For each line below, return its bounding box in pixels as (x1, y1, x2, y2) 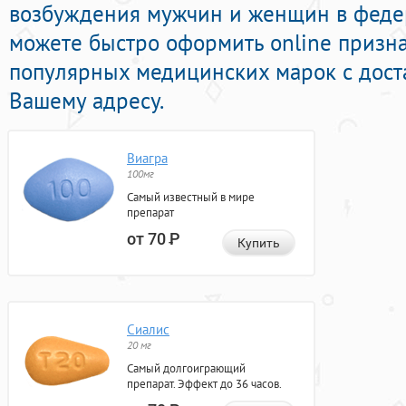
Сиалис (127, 321, 169, 339)
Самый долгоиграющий (127, 361, 246, 377)
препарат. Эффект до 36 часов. (127, 376, 282, 392)
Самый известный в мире (127, 189, 255, 206)
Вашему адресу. (9, 86, 164, 116)
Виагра (127, 150, 168, 168)
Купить (237, 236, 280, 251)
